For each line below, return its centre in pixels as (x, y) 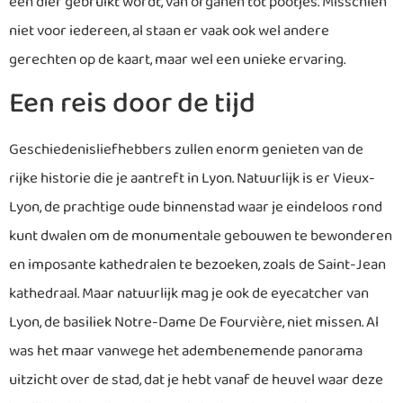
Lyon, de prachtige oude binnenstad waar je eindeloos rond (196, 208)
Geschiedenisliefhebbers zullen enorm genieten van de (186, 150)
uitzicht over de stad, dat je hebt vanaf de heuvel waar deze (196, 381)
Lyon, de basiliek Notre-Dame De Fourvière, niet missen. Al (194, 323)
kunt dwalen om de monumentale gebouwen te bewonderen (201, 237)
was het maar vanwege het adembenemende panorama (186, 352)
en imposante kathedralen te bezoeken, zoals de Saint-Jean (197, 265)
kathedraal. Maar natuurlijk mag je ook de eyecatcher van (189, 294)
